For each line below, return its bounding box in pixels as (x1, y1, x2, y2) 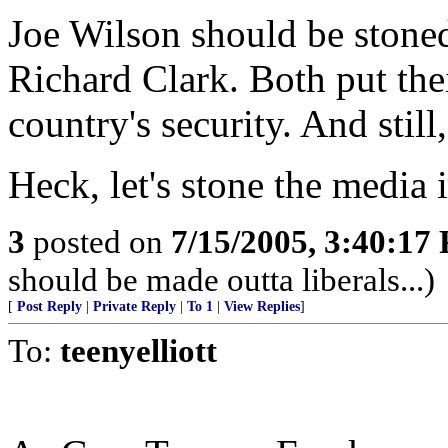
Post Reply (17, 299, 82, 314)
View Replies (224, 299, 300, 314)
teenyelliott (60, 332, 217, 369)
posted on (25, 223, 171, 260)
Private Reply (93, 299, 176, 314)
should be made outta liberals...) (8, 261, 435, 298)
